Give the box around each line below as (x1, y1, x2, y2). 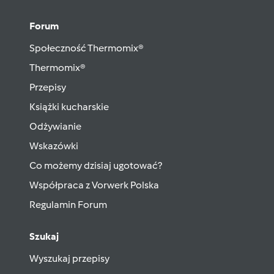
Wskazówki (29, 140, 78, 152)
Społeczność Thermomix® (29, 42, 144, 54)
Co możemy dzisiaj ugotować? (29, 160, 162, 172)
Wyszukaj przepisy (29, 253, 109, 265)
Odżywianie (29, 120, 81, 133)
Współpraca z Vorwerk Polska (29, 179, 159, 191)
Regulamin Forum (29, 199, 107, 211)
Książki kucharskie (29, 101, 109, 113)
